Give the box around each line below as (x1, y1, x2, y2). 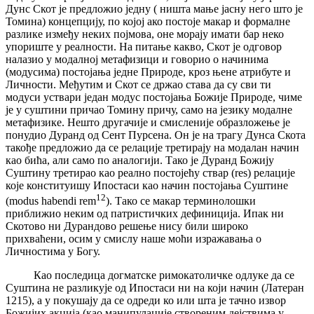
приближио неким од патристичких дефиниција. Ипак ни (6, 207, 284, 220)
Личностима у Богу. (6, 245, 100, 258)
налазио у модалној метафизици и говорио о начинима (6, 53, 268, 66)
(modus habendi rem (6, 195, 96, 207)
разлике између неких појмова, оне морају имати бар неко (6, 28, 284, 41)
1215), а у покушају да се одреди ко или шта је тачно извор (6, 294, 286, 307)
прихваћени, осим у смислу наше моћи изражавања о (6, 233, 261, 245)
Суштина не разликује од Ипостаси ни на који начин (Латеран (6, 282, 304, 294)
